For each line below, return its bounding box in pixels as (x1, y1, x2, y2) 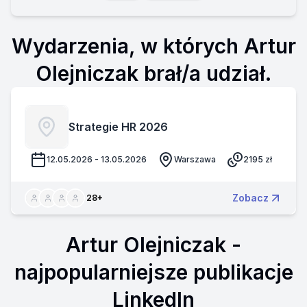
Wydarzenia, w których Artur (11, 34, 296, 58)
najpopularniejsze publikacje (14, 260, 293, 284)
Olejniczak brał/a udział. (36, 61, 271, 86)
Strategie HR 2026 (69, 120, 168, 134)
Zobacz (232, 192, 269, 204)
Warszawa (174, 154, 216, 164)
